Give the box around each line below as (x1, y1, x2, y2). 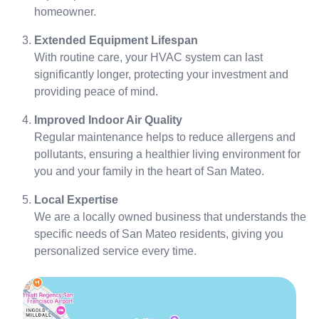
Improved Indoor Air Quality (34, 114, 182, 126)
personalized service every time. (34, 245, 197, 257)
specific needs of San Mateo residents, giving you (34, 228, 283, 240)
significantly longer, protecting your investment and (34, 68, 288, 80)
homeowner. (34, 6, 96, 18)
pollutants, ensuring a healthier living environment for (34, 148, 300, 160)
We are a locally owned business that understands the (34, 211, 306, 223)
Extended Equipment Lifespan (34, 34, 198, 46)
